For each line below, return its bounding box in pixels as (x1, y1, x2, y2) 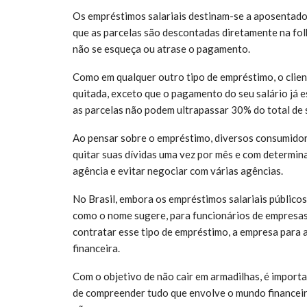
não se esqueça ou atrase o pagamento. (73, 42, 250, 55)
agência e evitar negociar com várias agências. (73, 164, 283, 177)
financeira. (73, 241, 120, 254)
